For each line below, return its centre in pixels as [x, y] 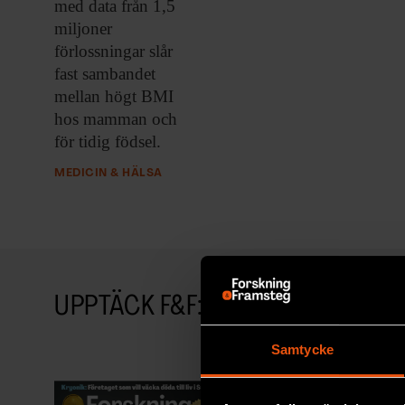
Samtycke [302, 350]
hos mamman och [116, 119]
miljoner [83, 29]
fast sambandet [105, 74]
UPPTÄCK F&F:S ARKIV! [174, 308]
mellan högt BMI [114, 97]
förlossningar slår [113, 52]
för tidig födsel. [108, 142]
